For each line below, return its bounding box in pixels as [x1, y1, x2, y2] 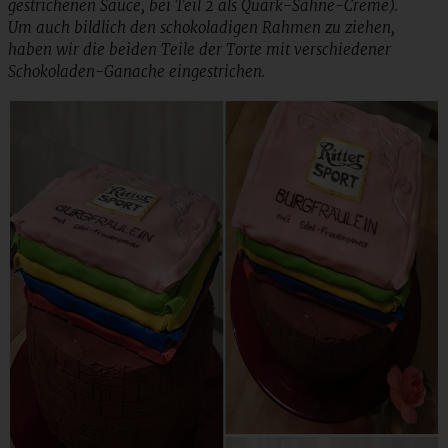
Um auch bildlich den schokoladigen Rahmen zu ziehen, [8, 17, 395, 37]
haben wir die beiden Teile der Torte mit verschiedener [8, 39, 391, 59]
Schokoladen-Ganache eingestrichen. [8, 61, 265, 81]
